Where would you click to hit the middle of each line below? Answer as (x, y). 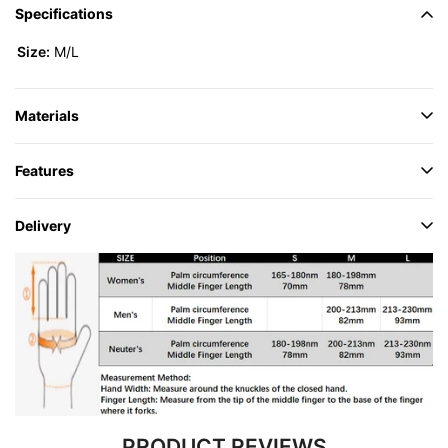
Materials (47, 115)
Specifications (64, 13)
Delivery (43, 225)
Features (44, 170)
